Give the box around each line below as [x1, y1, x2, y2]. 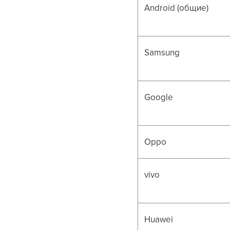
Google [144, 90, 174, 103]
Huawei [144, 213, 174, 225]
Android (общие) [144, 1, 209, 14]
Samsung [144, 46, 180, 59]
